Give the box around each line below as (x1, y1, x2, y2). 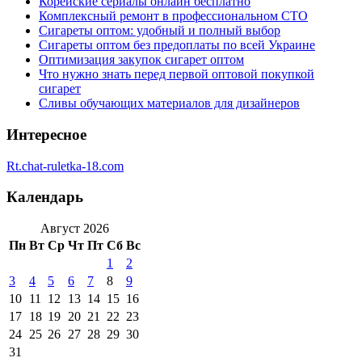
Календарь (6, 188, 83, 206)
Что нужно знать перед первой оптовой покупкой (39, 67, 314, 82)
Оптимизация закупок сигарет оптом (39, 53, 244, 67)
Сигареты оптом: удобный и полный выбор (39, 23, 280, 38)
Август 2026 (40, 221, 109, 236)
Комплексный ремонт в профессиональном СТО (39, 9, 308, 23)
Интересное (6, 125, 86, 143)
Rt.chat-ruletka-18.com (6, 158, 124, 173)
